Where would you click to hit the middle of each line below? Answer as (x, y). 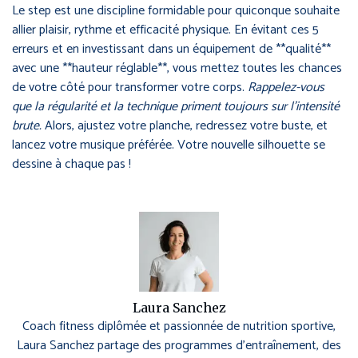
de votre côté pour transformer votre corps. (130, 88)
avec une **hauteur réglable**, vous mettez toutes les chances (177, 69)
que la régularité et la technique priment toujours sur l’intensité (176, 107)
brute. (27, 126)
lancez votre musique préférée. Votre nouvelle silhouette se (169, 145)
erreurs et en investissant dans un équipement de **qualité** (171, 50)
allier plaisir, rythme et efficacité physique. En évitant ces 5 (165, 30)
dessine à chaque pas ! (72, 165)
